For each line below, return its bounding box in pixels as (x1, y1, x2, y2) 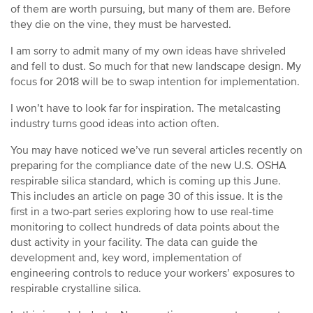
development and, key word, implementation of (10, 251, 242, 265)
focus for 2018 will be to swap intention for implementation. (10, 75, 300, 89)
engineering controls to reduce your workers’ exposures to (10, 266, 295, 280)
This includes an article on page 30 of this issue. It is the (10, 189, 283, 203)
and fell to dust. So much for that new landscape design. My (10, 59, 301, 73)
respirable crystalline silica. (10, 282, 141, 296)
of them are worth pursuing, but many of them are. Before (10, 2, 291, 16)
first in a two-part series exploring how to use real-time (10, 205, 274, 219)
